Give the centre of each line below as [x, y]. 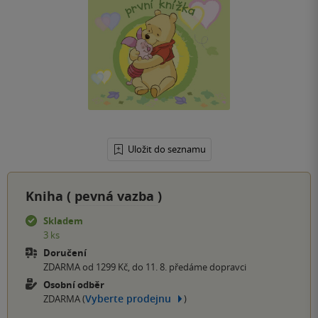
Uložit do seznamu [166, 149]
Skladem [63, 220]
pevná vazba [116, 196]
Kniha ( [50, 196]
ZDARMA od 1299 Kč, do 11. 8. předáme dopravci [145, 267]
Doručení [65, 252]
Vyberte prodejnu [128, 299]
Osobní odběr [74, 284]
